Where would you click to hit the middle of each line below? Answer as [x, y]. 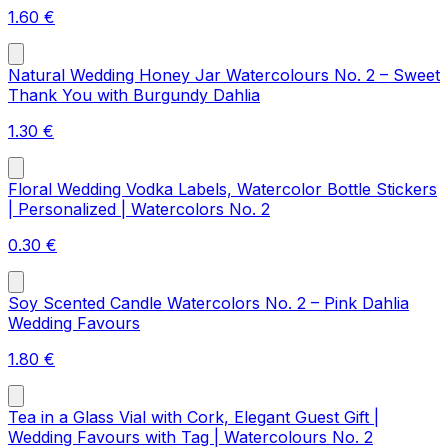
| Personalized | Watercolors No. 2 [139, 209]
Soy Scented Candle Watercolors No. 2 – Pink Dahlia [208, 303]
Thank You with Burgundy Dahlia [134, 95]
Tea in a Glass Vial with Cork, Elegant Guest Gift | [193, 417]
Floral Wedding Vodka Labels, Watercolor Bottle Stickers [222, 189]
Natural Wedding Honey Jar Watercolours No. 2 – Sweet [224, 75]
